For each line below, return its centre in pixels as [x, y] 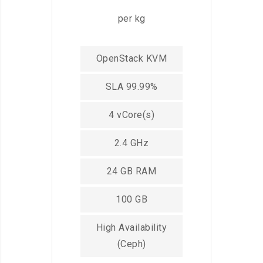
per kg [131, 18]
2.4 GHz [131, 143]
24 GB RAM [131, 171]
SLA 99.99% [131, 86]
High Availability [131, 227]
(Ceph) [131, 244]
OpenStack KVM [131, 58]
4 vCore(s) [131, 114]
